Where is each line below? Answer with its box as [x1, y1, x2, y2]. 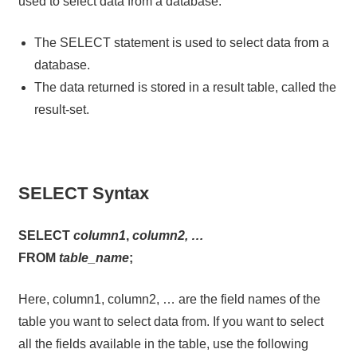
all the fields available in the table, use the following [18, 337, 308, 351]
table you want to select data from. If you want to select [18, 315, 324, 329]
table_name [58, 251, 129, 265]
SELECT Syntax [18, 183, 149, 204]
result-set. [33, 103, 89, 117]
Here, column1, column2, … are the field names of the [18, 292, 320, 307]
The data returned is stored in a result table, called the [33, 80, 336, 95]
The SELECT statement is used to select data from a [33, 36, 329, 50]
